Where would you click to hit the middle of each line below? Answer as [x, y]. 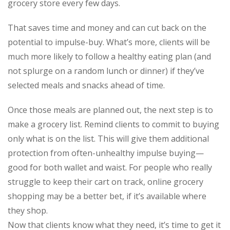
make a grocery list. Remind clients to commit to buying [113, 124]
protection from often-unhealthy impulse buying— [106, 153]
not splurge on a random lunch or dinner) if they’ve [106, 71]
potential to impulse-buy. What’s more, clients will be [109, 42]
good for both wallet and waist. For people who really [110, 167]
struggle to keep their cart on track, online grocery [106, 181]
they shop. [28, 210]
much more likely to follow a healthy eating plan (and [109, 56]
